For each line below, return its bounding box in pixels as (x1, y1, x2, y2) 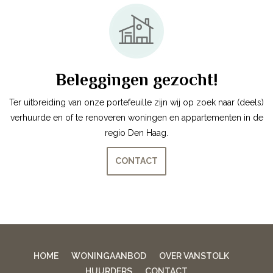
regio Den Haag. (105, 127, 168, 138)
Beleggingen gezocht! (55, 69, 218, 89)
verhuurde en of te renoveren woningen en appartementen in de (10, 112, 263, 122)
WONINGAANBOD (71, 250, 146, 261)
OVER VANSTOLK (158, 250, 229, 261)
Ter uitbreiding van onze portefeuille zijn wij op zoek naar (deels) (9, 97, 264, 107)
